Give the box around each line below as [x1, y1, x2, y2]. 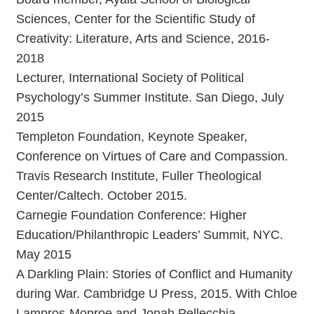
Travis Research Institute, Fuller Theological [16, 168, 261, 183]
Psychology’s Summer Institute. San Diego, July [16, 90, 284, 104]
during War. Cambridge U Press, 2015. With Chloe [16, 286, 297, 301]
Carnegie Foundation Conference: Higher [16, 207, 247, 222]
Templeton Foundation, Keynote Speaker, [16, 129, 247, 144]
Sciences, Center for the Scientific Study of [16, 11, 255, 26]
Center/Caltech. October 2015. [16, 188, 187, 203]
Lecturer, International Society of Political [16, 70, 244, 85]
